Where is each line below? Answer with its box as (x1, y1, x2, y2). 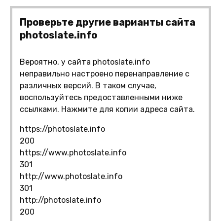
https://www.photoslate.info (20, 147, 126, 157)
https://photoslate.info (20, 124, 105, 134)
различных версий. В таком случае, (20, 80, 156, 90)
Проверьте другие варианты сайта (20, 16, 195, 28)
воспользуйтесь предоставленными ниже (20, 92, 183, 102)
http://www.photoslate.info (20, 171, 122, 181)
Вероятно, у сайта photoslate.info (20, 57, 150, 67)
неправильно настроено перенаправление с (20, 69, 189, 78)
